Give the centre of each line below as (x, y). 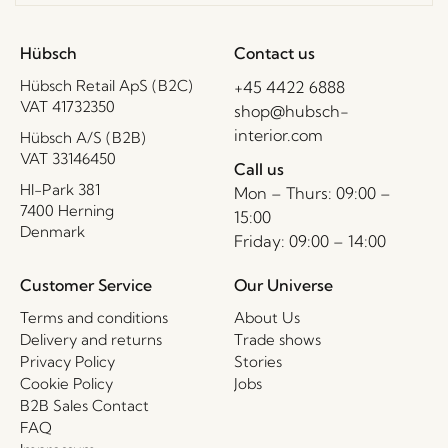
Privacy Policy (67, 361)
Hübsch (48, 52)
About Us (267, 317)
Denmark (52, 231)
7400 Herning (67, 210)
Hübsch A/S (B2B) (83, 137)
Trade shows (277, 339)
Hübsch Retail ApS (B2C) (106, 85)
